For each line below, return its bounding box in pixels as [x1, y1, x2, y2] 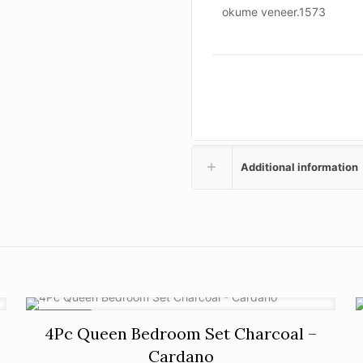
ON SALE [45, 312, 87, 325]
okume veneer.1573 [222, 4, 327, 19]
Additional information [241, 160, 358, 173]
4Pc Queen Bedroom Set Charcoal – [45, 322, 318, 344]
